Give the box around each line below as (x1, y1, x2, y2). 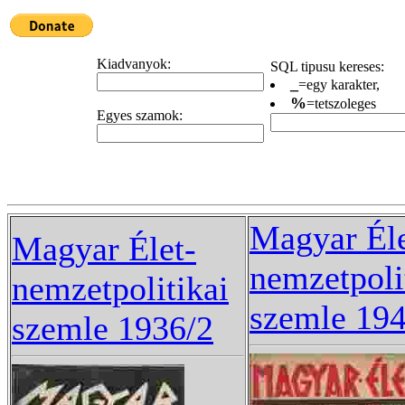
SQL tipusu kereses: (270, 59, 384, 74)
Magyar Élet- (12, 230, 196, 268)
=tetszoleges (306, 96, 376, 111)
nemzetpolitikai (12, 269, 229, 307)
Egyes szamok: (97, 108, 183, 123)
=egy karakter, (298, 77, 380, 92)
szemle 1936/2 (12, 309, 213, 347)
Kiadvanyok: (97, 56, 171, 71)
